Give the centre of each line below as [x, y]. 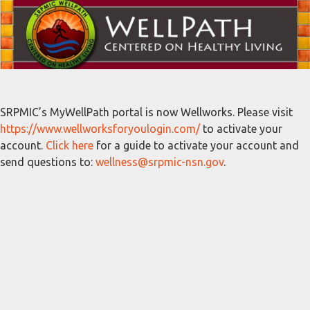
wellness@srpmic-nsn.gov [159, 162]
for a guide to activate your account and [196, 145]
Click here [70, 145]
